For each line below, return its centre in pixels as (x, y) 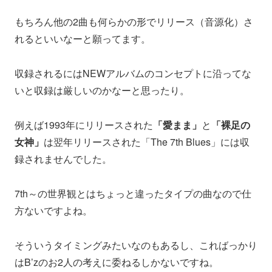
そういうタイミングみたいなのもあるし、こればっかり (136, 245)
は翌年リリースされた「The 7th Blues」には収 (147, 142)
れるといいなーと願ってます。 (83, 39)
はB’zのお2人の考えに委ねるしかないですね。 (117, 262)
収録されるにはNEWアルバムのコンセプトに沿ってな (133, 73)
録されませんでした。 (63, 159)
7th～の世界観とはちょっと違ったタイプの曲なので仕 (133, 193)
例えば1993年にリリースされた (84, 125)
